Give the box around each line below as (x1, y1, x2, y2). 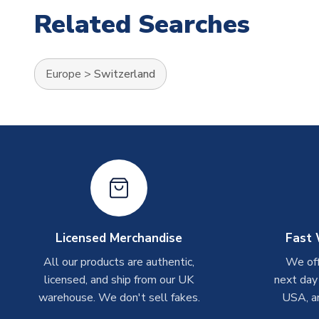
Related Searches (34, 7, 250, 43)
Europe (46, 66, 81, 83)
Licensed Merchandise (56, 230, 183, 247)
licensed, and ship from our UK (44, 272, 194, 288)
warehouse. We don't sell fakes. (38, 290, 200, 306)
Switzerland (94, 66, 155, 83)
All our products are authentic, (43, 254, 195, 271)
